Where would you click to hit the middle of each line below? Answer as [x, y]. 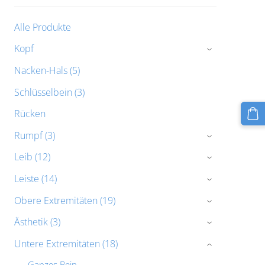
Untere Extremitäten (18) [66, 243]
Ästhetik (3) [37, 222]
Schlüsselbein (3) [49, 92]
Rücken [30, 114]
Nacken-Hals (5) [47, 70]
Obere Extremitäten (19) [64, 200]
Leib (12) [32, 157]
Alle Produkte [42, 27]
